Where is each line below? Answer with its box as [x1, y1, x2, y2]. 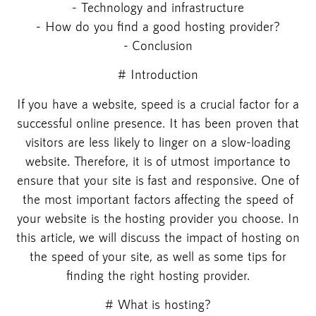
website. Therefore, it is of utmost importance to [25, 152, 291, 169]
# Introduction [118, 66, 198, 83]
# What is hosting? [104, 296, 212, 312]
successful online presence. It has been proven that [17, 114, 299, 130]
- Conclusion [123, 37, 193, 53]
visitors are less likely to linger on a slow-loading [25, 133, 291, 150]
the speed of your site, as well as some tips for [30, 248, 286, 264]
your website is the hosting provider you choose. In [17, 209, 299, 226]
